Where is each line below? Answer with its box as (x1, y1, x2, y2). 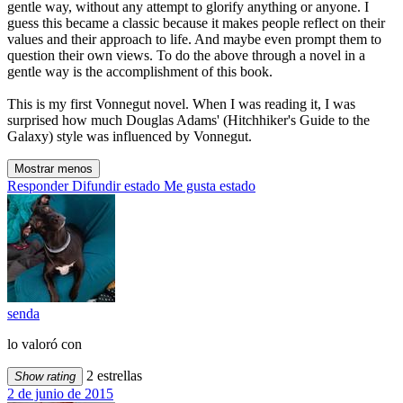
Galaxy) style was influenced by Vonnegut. (7, 128, 252, 144)
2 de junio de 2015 (7, 385, 113, 401)
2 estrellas (83, 367, 142, 383)
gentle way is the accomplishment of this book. (7, 63, 273, 79)
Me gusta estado (164, 177, 255, 193)
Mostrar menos (14, 161, 93, 175)
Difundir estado (72, 177, 160, 193)
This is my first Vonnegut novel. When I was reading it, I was (7, 95, 355, 112)
